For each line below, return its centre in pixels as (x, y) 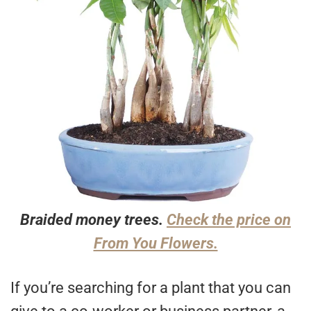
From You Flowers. (155, 244)
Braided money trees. (93, 220)
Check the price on (229, 220)
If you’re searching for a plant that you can (151, 288)
